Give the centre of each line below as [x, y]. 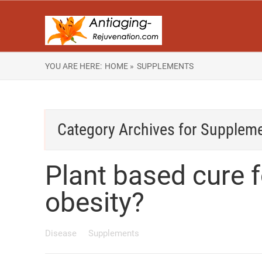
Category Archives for [129, 130]
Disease [62, 233]
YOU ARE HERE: [73, 66]
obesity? [95, 202]
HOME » [119, 66]
